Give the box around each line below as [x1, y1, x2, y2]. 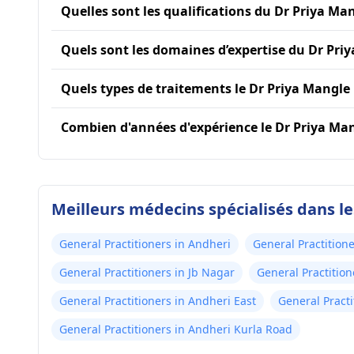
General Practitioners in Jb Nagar [59, 265, 235, 280]
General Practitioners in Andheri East [59, 293, 256, 308]
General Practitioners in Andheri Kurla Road [59, 322, 292, 337]
